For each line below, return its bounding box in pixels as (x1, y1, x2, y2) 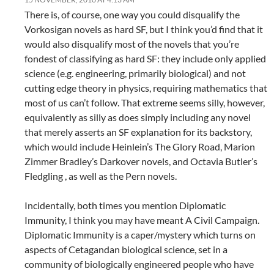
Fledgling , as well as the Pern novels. (24, 170, 177, 182)
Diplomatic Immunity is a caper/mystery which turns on (24, 229, 256, 241)
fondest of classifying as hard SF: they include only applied (24, 53, 266, 65)
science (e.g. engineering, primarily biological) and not (24, 67, 246, 80)
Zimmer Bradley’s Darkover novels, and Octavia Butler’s (24, 155, 257, 168)
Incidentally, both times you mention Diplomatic (24, 199, 226, 212)
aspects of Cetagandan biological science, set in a (24, 243, 228, 256)
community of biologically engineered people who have (24, 258, 254, 270)
